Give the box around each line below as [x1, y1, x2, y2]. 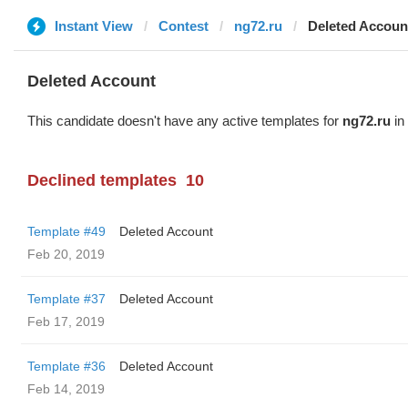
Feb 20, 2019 [27, 247, 105, 261]
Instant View [55, 18, 133, 34]
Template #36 [27, 359, 106, 373]
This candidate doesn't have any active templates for [27, 113, 342, 128]
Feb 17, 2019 [27, 314, 105, 329]
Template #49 [27, 224, 106, 239]
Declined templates [27, 171, 177, 189]
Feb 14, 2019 [27, 382, 105, 396]
